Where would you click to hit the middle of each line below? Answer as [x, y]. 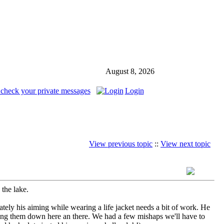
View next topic [185, 143]
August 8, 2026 [130, 71]
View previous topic [121, 143]
